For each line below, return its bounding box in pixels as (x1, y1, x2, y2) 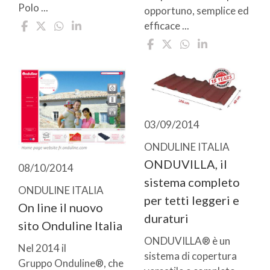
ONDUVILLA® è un (144, 234, 230, 248)
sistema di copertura (144, 250, 237, 263)
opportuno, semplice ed (144, 4, 249, 17)
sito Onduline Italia (18, 218, 122, 233)
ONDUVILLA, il (144, 157, 227, 172)
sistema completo (144, 175, 240, 190)
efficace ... (144, 19, 189, 32)
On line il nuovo (18, 199, 103, 215)
